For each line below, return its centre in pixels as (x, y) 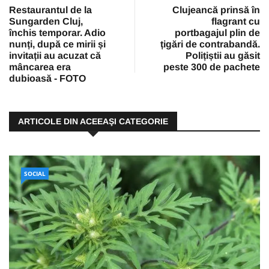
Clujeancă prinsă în (216, 10)
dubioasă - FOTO (47, 79)
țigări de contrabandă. (210, 44)
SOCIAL (35, 174)
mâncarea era (40, 67)
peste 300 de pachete (212, 67)
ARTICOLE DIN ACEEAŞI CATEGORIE (93, 122)
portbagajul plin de (217, 33)
